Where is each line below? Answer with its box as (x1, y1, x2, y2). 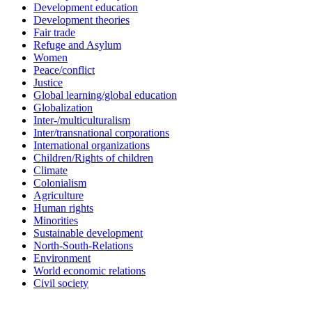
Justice (33, 77, 63, 89)
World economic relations (33, 265, 146, 277)
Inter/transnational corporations (33, 127, 169, 139)
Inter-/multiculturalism (33, 114, 130, 127)
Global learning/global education (33, 89, 177, 102)
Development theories (33, 14, 130, 26)
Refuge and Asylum (33, 39, 121, 52)
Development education (33, 1, 138, 14)
